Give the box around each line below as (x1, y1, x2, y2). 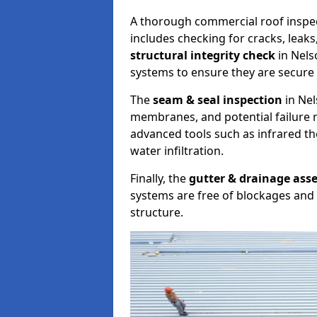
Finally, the (130, 171, 189, 186)
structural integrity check (130, 47, 275, 63)
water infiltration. (130, 143, 224, 158)
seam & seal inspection (153, 92, 282, 108)
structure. (130, 204, 183, 220)
